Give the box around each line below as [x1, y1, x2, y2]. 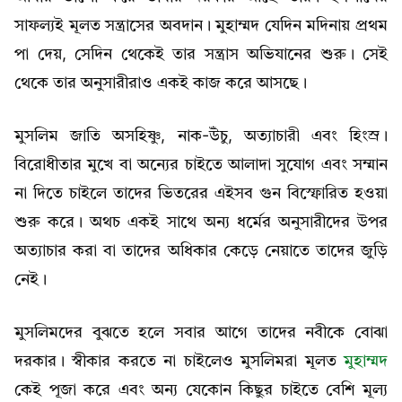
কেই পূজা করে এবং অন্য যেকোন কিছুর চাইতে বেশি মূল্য [14, 381, 388, 398]
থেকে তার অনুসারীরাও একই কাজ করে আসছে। [14, 74, 307, 92]
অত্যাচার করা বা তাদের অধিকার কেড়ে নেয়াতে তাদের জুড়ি [14, 242, 388, 259]
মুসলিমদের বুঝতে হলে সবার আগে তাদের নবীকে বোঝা [14, 324, 388, 341]
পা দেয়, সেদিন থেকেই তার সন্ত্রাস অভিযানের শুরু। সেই [14, 46, 388, 63]
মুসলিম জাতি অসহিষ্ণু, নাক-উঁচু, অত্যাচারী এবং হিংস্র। [14, 127, 388, 144]
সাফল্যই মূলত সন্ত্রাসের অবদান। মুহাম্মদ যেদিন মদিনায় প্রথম [14, 17, 388, 34]
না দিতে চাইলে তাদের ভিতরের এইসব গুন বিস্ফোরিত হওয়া [14, 185, 388, 202]
